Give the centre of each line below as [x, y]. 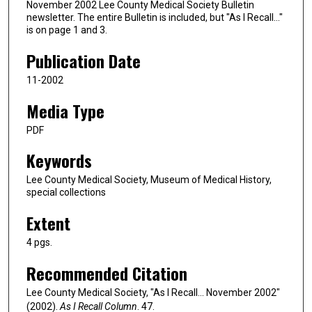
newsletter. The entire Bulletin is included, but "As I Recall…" [155, 18]
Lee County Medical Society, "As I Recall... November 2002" [153, 292]
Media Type [65, 110]
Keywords [59, 161]
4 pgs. [39, 243]
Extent [48, 223]
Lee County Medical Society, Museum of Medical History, [149, 180]
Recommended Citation [107, 273]
